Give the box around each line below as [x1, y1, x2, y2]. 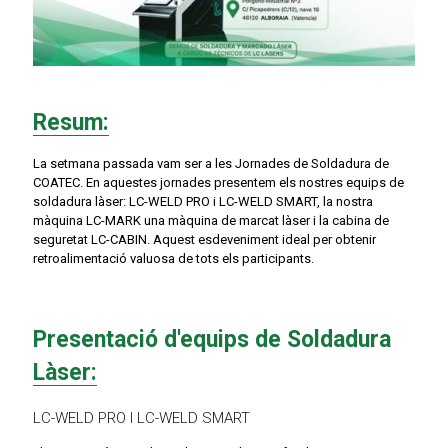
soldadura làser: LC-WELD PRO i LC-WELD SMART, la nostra [33, 193, 373, 209]
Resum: [33, 108, 109, 136]
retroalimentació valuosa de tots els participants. [33, 250, 314, 266]
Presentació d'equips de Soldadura [33, 325, 391, 353]
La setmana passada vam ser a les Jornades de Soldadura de [33, 155, 389, 171]
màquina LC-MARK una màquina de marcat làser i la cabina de [33, 212, 389, 228]
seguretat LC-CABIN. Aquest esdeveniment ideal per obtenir [33, 231, 376, 247]
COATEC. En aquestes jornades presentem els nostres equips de [33, 174, 404, 190]
